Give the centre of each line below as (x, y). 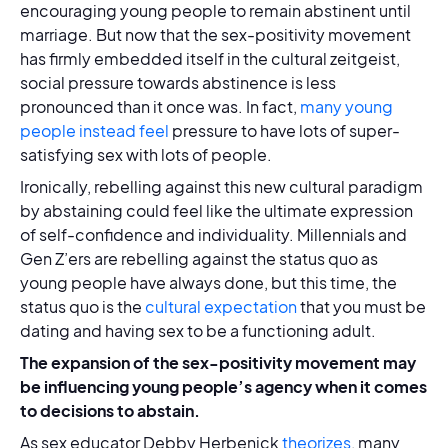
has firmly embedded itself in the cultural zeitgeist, (210, 58)
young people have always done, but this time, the (208, 282)
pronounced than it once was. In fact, (160, 106)
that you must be (361, 306)
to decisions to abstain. (110, 410)
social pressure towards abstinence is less (178, 82)
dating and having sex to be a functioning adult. (199, 330)
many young (346, 106)
